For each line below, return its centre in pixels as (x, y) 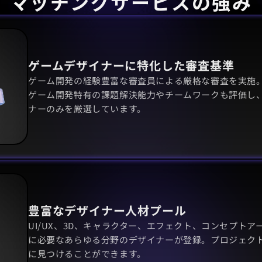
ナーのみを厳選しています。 (87, 109)
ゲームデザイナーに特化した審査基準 (131, 65)
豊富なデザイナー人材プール (109, 211)
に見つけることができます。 (87, 254)
